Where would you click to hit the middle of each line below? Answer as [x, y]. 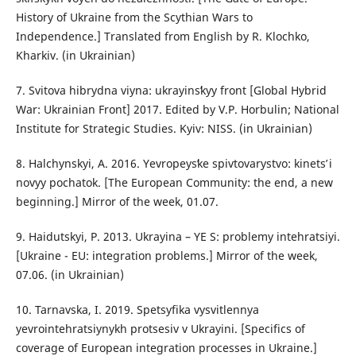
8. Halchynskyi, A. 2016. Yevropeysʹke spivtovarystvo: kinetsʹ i [174, 164]
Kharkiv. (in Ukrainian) [75, 56]
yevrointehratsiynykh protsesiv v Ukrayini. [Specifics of [160, 329]
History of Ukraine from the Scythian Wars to [134, 17]
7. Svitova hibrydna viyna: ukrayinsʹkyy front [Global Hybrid [171, 91]
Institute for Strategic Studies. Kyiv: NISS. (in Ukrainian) [164, 129]
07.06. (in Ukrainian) [70, 275]
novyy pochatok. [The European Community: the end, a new [174, 183]
